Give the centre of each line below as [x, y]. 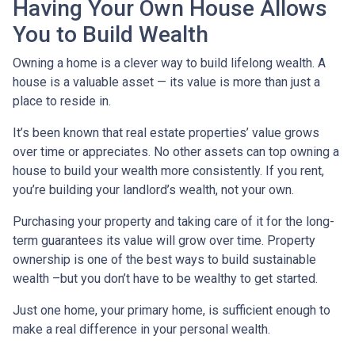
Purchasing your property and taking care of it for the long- [174, 222]
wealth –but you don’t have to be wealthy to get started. [167, 279]
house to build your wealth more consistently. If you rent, [168, 171]
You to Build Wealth [113, 35]
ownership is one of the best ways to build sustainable [164, 260]
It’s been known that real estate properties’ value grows [166, 133]
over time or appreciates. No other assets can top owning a [176, 152]
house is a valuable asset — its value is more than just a [166, 82]
